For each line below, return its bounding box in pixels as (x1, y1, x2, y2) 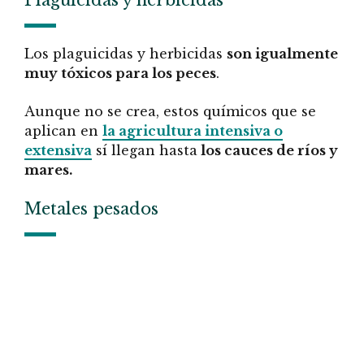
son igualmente (227, 45, 338, 63)
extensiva (24, 141, 92, 158)
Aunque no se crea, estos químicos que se (24, 102, 316, 119)
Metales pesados (24, 199, 158, 219)
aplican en (24, 122, 102, 139)
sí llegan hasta (92, 141, 197, 158)
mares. (24, 161, 72, 178)
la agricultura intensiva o (102, 122, 283, 139)
